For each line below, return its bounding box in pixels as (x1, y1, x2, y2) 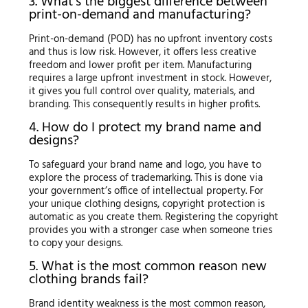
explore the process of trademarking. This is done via (28, 170, 263, 187)
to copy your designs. (28, 235, 122, 252)
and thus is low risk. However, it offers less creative (28, 44, 256, 61)
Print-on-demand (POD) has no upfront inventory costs (28, 31, 272, 48)
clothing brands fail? (28, 269, 148, 291)
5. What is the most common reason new (28, 256, 267, 278)
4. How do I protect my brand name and (28, 117, 261, 140)
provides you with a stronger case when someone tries (28, 222, 272, 239)
